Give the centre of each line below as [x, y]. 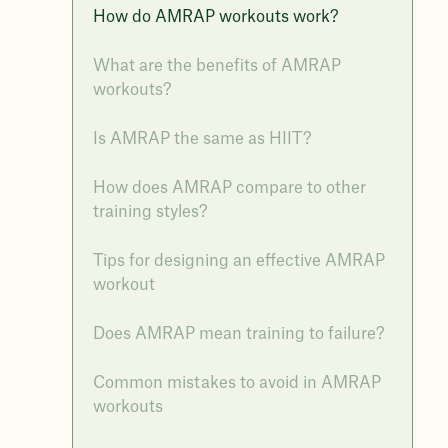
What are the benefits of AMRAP [217, 66]
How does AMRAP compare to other [229, 188]
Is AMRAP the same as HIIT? [202, 139]
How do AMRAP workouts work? [216, 17]
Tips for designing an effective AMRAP [239, 261]
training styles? [150, 212]
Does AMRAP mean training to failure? [239, 334]
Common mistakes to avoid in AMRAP [237, 383]
